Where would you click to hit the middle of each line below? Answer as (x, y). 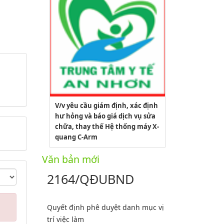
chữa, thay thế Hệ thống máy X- (107, 126)
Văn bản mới (70, 159)
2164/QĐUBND (90, 179)
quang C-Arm (76, 137)
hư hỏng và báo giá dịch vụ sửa (105, 116)
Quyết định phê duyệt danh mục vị (105, 207)
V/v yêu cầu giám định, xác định (106, 105)
